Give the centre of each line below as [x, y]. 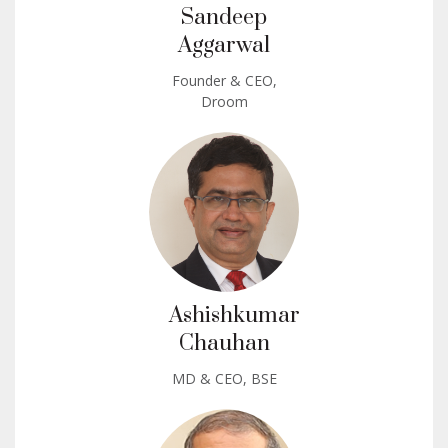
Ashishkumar [234, 315]
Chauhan [224, 343]
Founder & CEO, [224, 80]
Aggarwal [224, 45]
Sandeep [224, 17]
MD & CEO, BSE [224, 378]
